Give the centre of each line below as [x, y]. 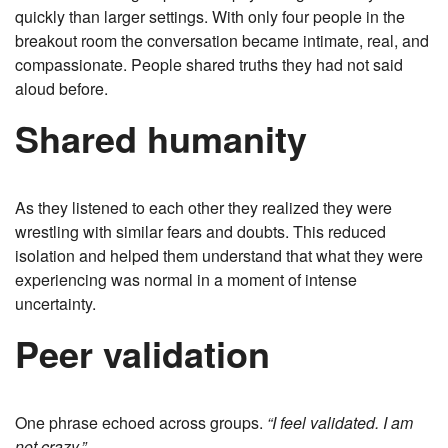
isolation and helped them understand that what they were [219, 256]
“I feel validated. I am [340, 423]
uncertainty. [55, 304]
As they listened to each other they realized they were [203, 208]
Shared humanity [161, 138]
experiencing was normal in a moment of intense [186, 280]
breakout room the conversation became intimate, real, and [222, 41]
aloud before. [61, 89]
